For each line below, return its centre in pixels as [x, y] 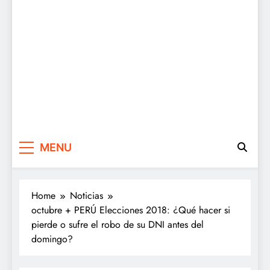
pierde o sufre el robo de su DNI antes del [118, 224]
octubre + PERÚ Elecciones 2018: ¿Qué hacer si [131, 210]
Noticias [86, 195]
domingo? [52, 239]
